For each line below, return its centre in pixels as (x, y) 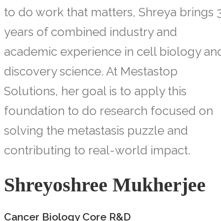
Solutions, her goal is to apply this (95, 91)
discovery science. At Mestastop (91, 71)
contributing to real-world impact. (97, 150)
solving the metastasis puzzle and (96, 130)
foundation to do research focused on (109, 110)
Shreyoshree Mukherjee (105, 185)
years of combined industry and (91, 32)
